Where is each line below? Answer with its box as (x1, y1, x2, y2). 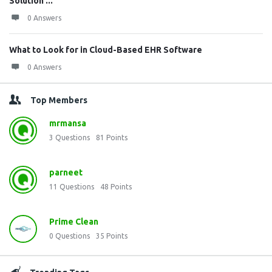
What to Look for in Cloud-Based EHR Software (9, 45, 202, 55)
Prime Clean (49, 217, 98, 226)
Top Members (30, 95, 87, 105)
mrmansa (49, 118, 86, 128)
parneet (49, 168, 83, 177)
